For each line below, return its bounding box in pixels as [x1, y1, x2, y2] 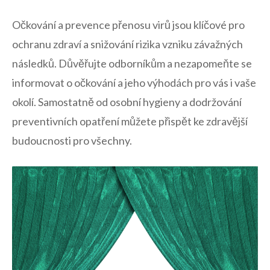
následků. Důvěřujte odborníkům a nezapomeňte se [12, 57, 252, 71]
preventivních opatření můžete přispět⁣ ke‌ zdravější [12, 115, 248, 128]
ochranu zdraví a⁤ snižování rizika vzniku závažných [12, 37, 243, 51]
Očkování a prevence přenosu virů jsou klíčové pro [12, 18, 245, 32]
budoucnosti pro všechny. [12, 134, 132, 148]
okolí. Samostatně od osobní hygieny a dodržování [12, 95, 242, 109]
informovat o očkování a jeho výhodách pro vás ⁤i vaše [12, 76, 256, 90]
